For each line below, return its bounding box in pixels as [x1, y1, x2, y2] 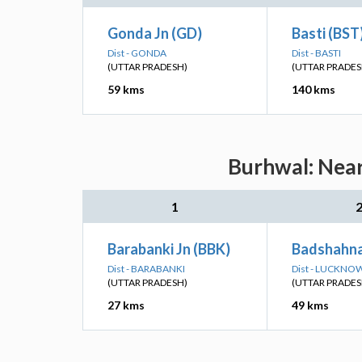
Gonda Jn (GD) [107, 24, 202, 42]
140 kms [292, 82, 335, 96]
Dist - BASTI [292, 47, 341, 59]
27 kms [107, 298, 145, 312]
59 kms [107, 82, 145, 96]
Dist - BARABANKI [107, 263, 185, 275]
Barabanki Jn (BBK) [107, 240, 230, 258]
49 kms [292, 298, 329, 312]
